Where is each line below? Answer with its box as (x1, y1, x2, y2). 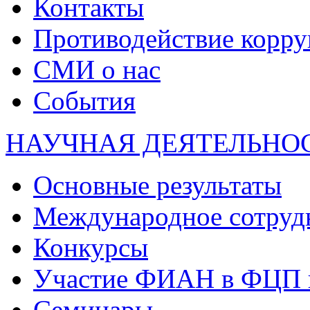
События (33, 85, 136, 116)
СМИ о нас (33, 54, 161, 84)
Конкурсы (33, 232, 148, 262)
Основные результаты (33, 170, 282, 200)
